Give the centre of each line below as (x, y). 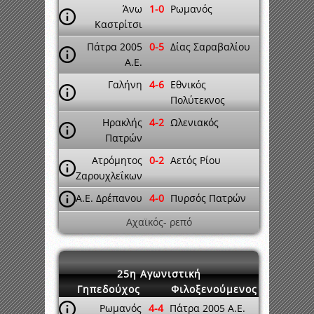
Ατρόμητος (117, 160)
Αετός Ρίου (196, 160)
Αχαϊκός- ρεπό (159, 222)
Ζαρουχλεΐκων (109, 176)
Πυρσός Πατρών (208, 198)
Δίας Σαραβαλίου (210, 47)
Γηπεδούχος (109, 289)
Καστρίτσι (118, 24)
